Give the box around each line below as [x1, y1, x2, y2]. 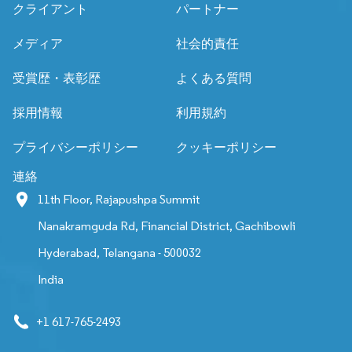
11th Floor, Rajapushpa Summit [38, 192, 200, 207]
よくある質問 [176, 71, 251, 86]
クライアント [13, 2, 88, 17]
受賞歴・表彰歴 [13, 71, 101, 86]
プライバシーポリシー [13, 140, 138, 156]
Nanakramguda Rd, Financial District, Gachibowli [38, 218, 295, 234]
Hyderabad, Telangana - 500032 [38, 245, 201, 261]
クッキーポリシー [176, 140, 277, 156]
